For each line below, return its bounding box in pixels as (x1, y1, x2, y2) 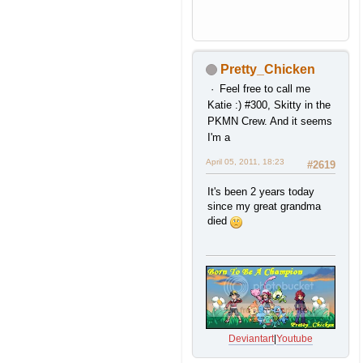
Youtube (276, 332, 313, 344)
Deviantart (228, 332, 274, 344)
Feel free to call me (219, 82, 310, 95)
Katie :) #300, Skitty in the (207, 98, 331, 111)
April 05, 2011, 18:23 (206, 156, 284, 166)
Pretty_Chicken (220, 62, 315, 76)
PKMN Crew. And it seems (207, 114, 332, 127)
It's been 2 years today (207, 185, 314, 198)
